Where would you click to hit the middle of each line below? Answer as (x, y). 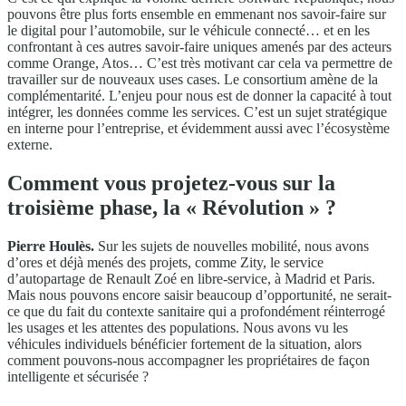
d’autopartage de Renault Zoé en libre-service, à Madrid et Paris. (191, 278)
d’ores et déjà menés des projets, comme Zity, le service (165, 262)
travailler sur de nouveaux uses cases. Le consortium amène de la (193, 79)
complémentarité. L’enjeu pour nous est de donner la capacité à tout (199, 95)
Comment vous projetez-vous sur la (171, 183)
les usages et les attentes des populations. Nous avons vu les (178, 327)
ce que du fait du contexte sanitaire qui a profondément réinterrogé (196, 311)
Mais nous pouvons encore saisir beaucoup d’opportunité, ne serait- (199, 295)
